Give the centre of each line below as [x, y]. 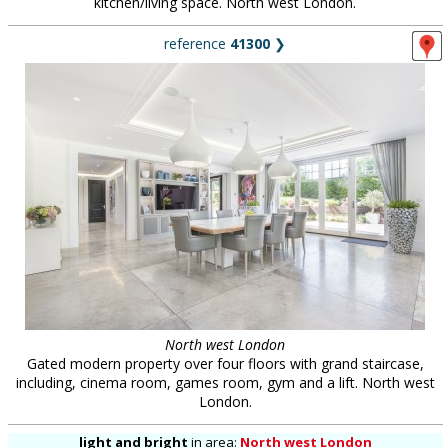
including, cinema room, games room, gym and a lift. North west [225, 382]
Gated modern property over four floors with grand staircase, [225, 363]
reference [197, 43]
